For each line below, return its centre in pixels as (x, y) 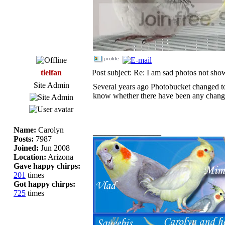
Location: (30, 157)
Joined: (26, 148)
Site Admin (51, 85)
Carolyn (50, 130)
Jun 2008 (54, 148)
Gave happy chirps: (47, 166)
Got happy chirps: (44, 184)
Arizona (60, 157)
